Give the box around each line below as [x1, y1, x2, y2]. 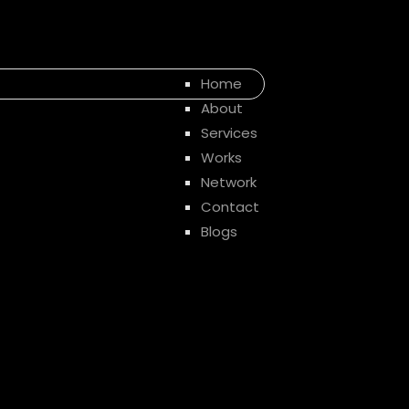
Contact [201, 197, 259, 216]
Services [201, 123, 257, 142]
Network [201, 173, 257, 192]
